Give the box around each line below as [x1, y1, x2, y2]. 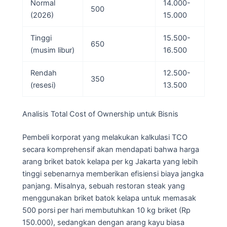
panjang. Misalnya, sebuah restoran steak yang [22, 181, 185, 191]
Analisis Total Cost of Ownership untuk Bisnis [22, 109, 178, 119]
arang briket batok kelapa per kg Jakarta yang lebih [22, 157, 198, 167]
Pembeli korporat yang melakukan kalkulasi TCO [22, 133, 187, 142]
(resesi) [30, 81, 56, 90]
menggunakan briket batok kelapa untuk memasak [22, 194, 196, 203]
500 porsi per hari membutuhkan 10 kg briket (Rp [22, 206, 191, 215]
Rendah [30, 68, 57, 78]
